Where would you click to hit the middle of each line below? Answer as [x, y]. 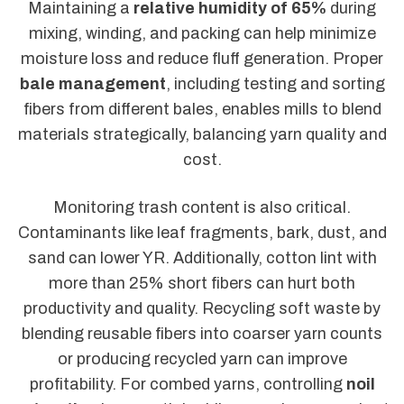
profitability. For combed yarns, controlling [188, 384]
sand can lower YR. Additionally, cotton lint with [202, 257]
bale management [92, 83]
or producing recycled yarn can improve [202, 358]
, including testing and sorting [275, 83]
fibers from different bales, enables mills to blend [202, 109]
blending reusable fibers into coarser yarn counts [202, 333]
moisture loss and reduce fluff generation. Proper [202, 58]
